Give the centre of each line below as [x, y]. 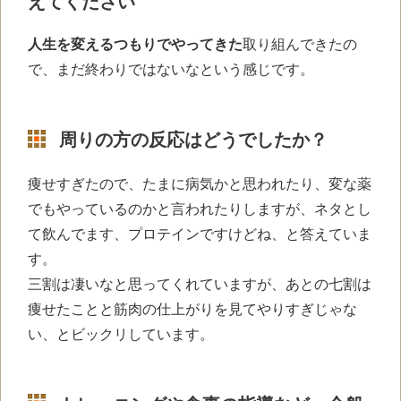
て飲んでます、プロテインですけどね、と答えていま [200, 234]
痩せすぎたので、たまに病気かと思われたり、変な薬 [200, 183]
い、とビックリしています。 [121, 334]
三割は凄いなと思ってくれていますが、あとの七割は [200, 284]
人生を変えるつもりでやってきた [135, 44]
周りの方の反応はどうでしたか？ [193, 139]
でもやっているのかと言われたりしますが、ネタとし [200, 209]
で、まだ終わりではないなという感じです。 [171, 69]
